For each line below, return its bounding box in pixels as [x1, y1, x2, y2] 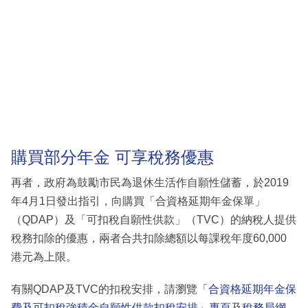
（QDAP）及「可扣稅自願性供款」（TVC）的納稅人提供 [11, 214, 296, 226]
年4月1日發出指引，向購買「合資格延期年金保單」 [11, 195, 265, 208]
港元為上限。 [11, 251, 77, 263]
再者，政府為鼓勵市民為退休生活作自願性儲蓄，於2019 [11, 177, 289, 189]
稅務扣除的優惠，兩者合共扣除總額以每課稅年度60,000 [11, 232, 287, 245]
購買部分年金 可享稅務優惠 [11, 147, 214, 166]
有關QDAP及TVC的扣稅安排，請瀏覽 [11, 283, 197, 296]
